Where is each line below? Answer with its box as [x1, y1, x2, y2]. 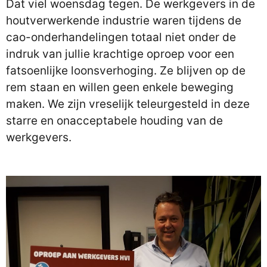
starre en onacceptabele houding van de [6, 114, 223, 128]
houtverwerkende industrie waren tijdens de [6, 14, 241, 27]
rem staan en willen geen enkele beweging [6, 80, 234, 94]
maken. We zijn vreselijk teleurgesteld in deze [6, 97, 250, 111]
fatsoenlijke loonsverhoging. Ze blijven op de [6, 64, 246, 77]
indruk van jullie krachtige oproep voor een [6, 47, 234, 61]
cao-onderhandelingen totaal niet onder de [6, 30, 236, 44]
